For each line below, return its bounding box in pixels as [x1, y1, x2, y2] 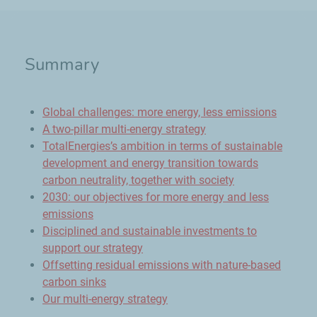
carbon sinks [42, 275, 106, 289]
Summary [25, 53, 99, 76]
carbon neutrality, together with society [42, 173, 234, 187]
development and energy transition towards [42, 156, 258, 170]
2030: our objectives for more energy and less [42, 190, 269, 204]
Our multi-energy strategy [42, 292, 168, 306]
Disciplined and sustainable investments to [42, 224, 257, 238]
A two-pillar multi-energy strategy [42, 122, 206, 136]
